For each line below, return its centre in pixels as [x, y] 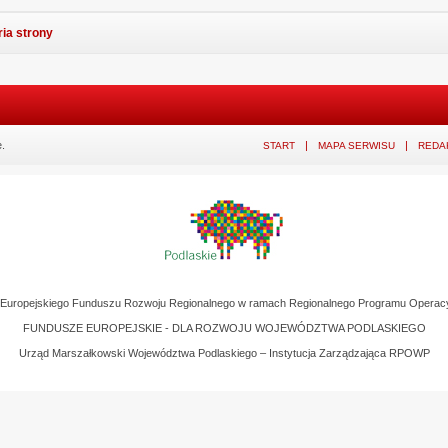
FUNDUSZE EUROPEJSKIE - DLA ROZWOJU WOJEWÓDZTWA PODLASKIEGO [224, 327]
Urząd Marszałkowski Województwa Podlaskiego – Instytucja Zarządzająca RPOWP [224, 352]
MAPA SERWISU [356, 145]
